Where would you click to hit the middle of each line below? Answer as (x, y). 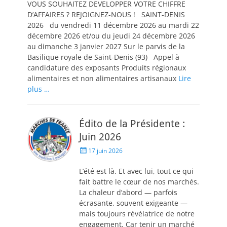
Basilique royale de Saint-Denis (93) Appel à (103, 57)
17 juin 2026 (105, 151)
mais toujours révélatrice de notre (137, 214)
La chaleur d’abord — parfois (128, 192)
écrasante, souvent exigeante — (133, 203)
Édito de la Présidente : (132, 124)
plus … (39, 89)
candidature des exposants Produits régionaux (107, 68)
